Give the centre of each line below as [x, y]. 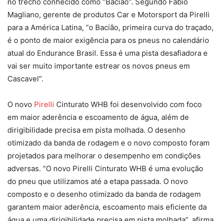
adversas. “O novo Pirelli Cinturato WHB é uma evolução [105, 169]
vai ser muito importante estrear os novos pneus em [99, 66]
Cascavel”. [25, 79]
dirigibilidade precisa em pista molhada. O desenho [96, 130]
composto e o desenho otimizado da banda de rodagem [104, 194]
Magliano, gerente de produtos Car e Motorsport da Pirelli [109, 15]
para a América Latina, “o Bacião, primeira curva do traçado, [110, 28]
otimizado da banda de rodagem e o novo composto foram [109, 143]
